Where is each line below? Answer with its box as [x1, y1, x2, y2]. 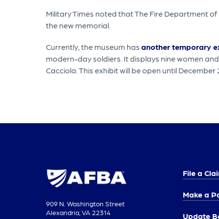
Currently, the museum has [46, 42, 141, 51]
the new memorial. [46, 20, 112, 30]
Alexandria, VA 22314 [46, 208, 110, 216]
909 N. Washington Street [46, 199, 125, 207]
